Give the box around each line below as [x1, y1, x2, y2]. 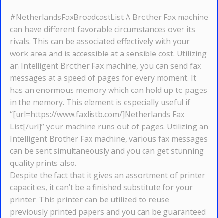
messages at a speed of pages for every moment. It [10, 73, 196, 83]
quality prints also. [10, 158, 76, 168]
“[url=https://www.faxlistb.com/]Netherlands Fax [10, 109, 184, 120]
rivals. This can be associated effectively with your [10, 36, 190, 47]
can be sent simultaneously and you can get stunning [10, 145, 204, 156]
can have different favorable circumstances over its [10, 24, 195, 35]
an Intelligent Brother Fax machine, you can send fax [10, 60, 201, 71]
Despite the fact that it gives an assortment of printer [10, 170, 205, 181]
